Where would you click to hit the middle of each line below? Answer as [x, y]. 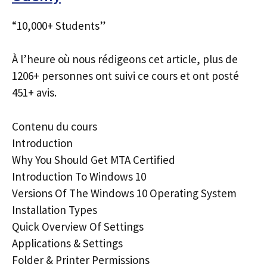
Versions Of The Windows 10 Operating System [124, 193]
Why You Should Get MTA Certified [94, 159]
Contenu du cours [55, 126]
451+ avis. [34, 92]
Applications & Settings [67, 243]
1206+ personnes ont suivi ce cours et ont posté [125, 76]
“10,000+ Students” [59, 25]
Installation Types [55, 209]
